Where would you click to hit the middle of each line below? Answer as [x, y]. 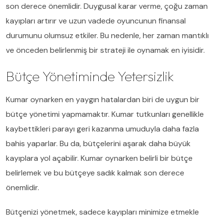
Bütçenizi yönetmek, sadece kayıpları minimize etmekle [102, 212]
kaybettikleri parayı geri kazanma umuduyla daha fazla [102, 129]
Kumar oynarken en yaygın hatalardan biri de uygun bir [103, 99]
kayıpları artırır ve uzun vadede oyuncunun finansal [96, 21]
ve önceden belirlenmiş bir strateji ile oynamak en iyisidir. [105, 50]
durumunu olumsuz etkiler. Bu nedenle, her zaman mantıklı [107, 35]
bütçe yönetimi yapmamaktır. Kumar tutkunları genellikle [105, 114]
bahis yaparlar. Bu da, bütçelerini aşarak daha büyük [98, 143]
